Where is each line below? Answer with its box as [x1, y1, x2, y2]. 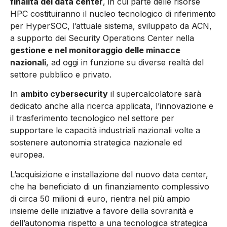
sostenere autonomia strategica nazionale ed [10, 137, 182, 148]
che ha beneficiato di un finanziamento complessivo [10, 181, 209, 192]
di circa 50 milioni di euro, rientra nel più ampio [10, 193, 190, 204]
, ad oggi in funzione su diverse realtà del [46, 57, 204, 67]
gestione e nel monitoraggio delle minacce [10, 45, 180, 55]
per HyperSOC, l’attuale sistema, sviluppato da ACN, [10, 20, 212, 31]
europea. [10, 149, 45, 160]
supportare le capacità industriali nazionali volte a [10, 125, 200, 136]
